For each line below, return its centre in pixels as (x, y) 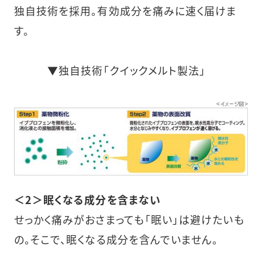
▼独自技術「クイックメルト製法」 (110, 70)
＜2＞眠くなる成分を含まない (87, 199)
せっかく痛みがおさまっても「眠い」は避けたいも (129, 219)
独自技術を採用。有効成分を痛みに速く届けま (125, 11)
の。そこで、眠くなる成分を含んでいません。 (116, 239)
